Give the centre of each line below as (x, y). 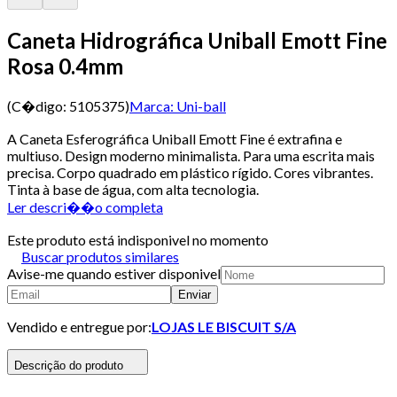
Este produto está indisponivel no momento (138, 239)
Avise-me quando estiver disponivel (114, 273)
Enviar (195, 294)
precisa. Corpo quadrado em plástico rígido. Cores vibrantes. (190, 172)
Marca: (152, 105)
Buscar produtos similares (100, 256)
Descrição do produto (69, 365)
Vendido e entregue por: (79, 326)
